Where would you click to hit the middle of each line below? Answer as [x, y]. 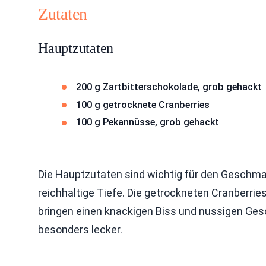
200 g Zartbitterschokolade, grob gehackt [169, 87]
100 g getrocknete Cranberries [143, 104]
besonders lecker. [80, 229]
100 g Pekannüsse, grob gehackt [148, 122]
